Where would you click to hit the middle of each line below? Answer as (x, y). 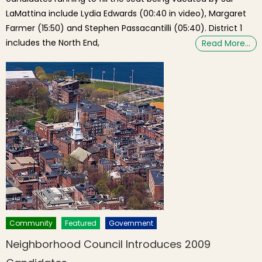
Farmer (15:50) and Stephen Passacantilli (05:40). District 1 (124, 28)
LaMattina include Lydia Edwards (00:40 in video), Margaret (126, 13)
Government (131, 223)
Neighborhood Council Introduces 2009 (108, 244)
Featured (81, 223)
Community (31, 223)
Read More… (226, 43)
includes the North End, (53, 42)
